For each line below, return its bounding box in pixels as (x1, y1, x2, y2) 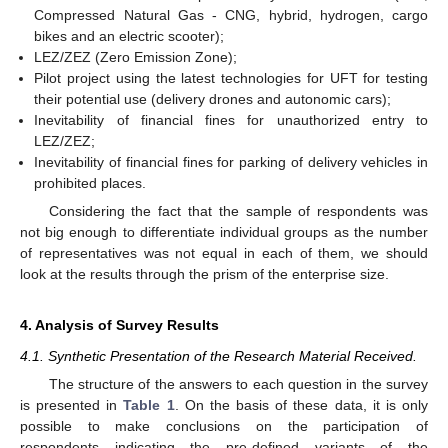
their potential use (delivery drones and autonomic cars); (34, 90, 392, 107)
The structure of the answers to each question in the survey (48, 376, 428, 393)
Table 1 (123, 397, 175, 414)
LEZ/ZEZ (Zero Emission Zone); (34, 48, 238, 65)
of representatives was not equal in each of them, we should (20, 244, 428, 261)
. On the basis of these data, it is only (174, 397, 429, 414)
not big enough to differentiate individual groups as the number (20, 223, 428, 240)
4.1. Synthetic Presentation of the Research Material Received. (20, 347, 417, 364)
